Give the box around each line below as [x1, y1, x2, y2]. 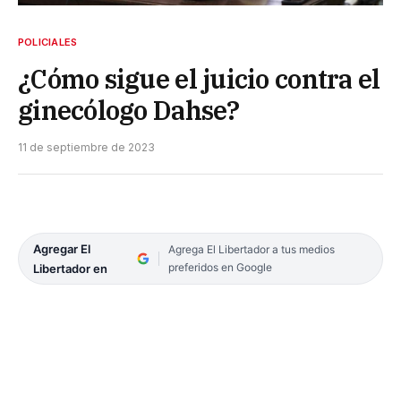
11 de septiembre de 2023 [18, 140, 155, 154]
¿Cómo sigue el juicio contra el [18, 61, 380, 96]
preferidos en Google [167, 260, 272, 274]
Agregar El [33, 241, 90, 256]
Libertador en [33, 260, 107, 276]
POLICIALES [18, 35, 78, 48]
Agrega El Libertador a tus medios [167, 242, 335, 256]
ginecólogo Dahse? [18, 92, 240, 127]
